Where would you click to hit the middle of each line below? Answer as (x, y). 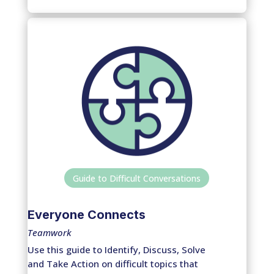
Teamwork (49, 232)
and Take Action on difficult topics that (113, 263)
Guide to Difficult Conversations (137, 178)
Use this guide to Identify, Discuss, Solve (116, 249)
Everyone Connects (86, 214)
